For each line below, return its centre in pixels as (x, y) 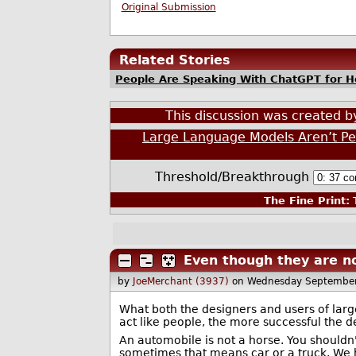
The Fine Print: (306, 201)
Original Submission (168, 8)
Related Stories (175, 60)
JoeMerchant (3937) (181, 282)
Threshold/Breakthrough (234, 177)
